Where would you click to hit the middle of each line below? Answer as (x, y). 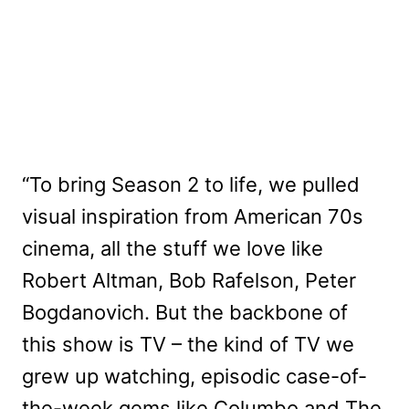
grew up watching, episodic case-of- (194, 376)
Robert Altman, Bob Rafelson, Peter (189, 280)
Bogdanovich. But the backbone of (185, 312)
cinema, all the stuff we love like (173, 248)
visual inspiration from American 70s (193, 216)
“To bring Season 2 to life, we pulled (191, 184)
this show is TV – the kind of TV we (188, 344)
